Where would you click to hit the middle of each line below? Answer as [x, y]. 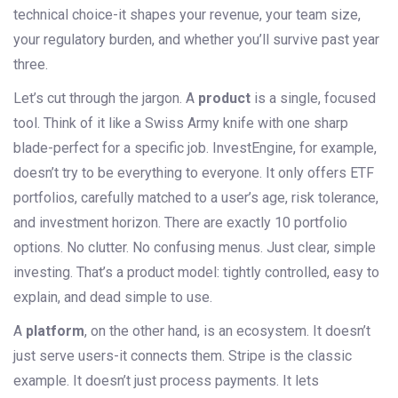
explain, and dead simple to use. [113, 298]
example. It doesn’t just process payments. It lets [166, 381]
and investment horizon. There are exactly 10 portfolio [180, 223]
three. [31, 65]
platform [55, 331]
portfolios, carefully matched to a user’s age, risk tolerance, [196, 198]
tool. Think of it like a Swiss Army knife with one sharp [181, 123]
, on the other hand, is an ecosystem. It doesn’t [227, 331]
